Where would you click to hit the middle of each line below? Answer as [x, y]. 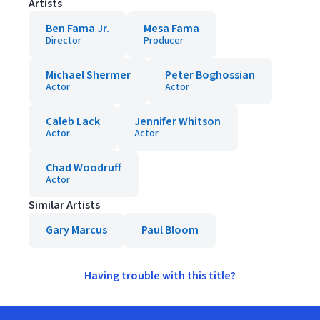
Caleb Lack [73, 121]
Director [64, 41]
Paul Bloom [170, 230]
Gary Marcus [76, 230]
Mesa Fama [171, 29]
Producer [164, 41]
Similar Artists [64, 205]
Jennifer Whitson [177, 121]
